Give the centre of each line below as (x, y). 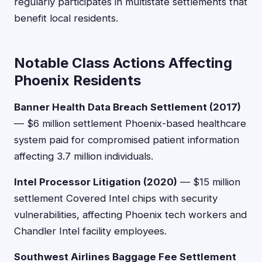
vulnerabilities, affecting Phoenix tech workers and (130, 215)
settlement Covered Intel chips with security (116, 198)
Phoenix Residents (77, 80)
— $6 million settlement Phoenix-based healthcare (130, 123)
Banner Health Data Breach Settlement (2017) (127, 107)
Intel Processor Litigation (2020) (96, 182)
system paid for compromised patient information (127, 140)
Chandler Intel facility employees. (90, 231)
